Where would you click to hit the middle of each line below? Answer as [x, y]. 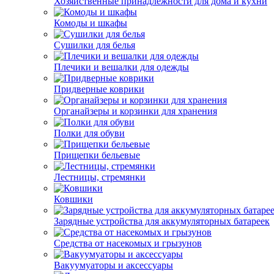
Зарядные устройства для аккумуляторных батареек [162, 221]
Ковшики [73, 199]
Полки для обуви [89, 133]
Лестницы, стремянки [100, 177]
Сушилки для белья [94, 45]
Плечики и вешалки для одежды [121, 67]
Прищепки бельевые [97, 155]
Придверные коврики [99, 89]
